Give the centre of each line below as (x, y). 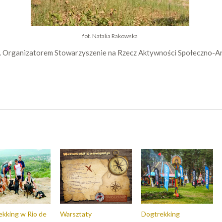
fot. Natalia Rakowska (110, 36)
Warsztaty (76, 214)
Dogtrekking (161, 214)
